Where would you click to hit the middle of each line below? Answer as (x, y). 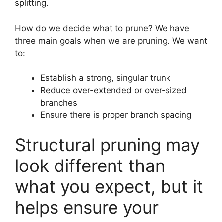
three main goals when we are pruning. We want (111, 40)
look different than (90, 165)
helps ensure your (87, 207)
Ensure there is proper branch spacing (116, 115)
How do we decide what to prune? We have (102, 28)
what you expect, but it (109, 186)
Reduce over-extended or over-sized (113, 90)
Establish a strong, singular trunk (105, 78)
